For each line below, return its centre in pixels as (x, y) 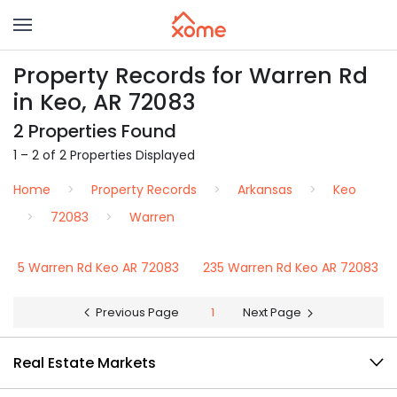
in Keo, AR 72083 (105, 102)
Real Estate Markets (85, 363)
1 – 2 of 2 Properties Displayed (104, 155)
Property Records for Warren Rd (191, 76)
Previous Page (137, 312)
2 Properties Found (95, 131)
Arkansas (265, 190)
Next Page (272, 312)
